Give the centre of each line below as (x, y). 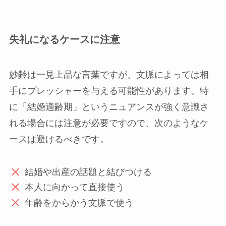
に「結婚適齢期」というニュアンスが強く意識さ (109, 107)
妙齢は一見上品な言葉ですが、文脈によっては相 (109, 74)
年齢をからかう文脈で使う (79, 203)
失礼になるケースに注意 (64, 40)
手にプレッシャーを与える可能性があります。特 (109, 91)
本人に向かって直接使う (75, 187)
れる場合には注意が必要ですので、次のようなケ (109, 123)
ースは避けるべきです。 (59, 139)
